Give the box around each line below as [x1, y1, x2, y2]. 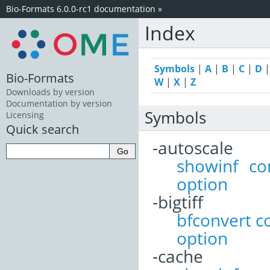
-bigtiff [152, 190, 203, 213]
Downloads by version [6, 86, 95, 98]
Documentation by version [6, 98, 112, 110]
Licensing [6, 109, 44, 121]
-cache [152, 244, 203, 268]
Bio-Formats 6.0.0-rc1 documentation [6, 3, 155, 14]
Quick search [6, 121, 79, 138]
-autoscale [152, 136, 233, 159]
